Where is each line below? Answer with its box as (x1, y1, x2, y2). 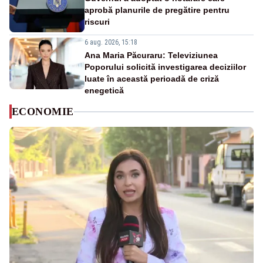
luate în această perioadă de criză (85, 74, 219, 84)
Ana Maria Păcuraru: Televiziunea (85, 50, 218, 60)
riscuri (85, 17, 110, 27)
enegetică (85, 86, 124, 96)
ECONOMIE (12, 106, 74, 118)
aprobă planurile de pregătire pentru (85, 5, 230, 15)
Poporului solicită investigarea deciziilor (85, 62, 246, 72)
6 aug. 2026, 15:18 (85, 38, 137, 47)
